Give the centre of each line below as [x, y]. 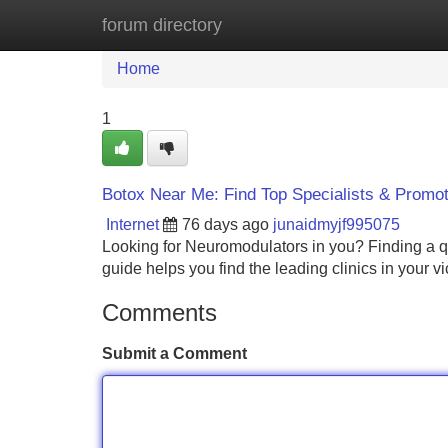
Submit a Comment [174, 353]
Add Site [389, 24]
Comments [159, 312]
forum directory [162, 25]
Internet [132, 224]
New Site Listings [267, 24]
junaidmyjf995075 [336, 224]
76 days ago [225, 224]
